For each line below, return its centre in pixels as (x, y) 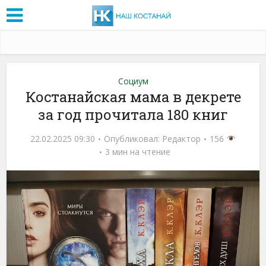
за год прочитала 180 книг (133, 114)
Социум (133, 81)
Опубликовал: (133, 138)
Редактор (182, 138)
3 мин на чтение (137, 151)
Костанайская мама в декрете (133, 96)
